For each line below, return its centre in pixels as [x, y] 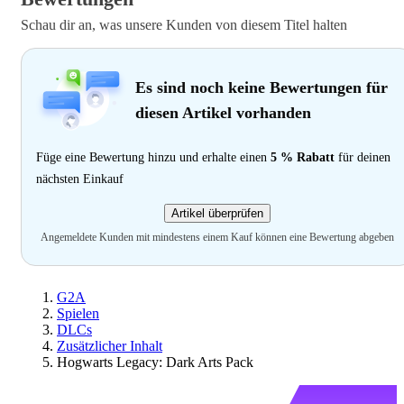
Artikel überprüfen [217, 214]
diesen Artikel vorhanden [223, 113]
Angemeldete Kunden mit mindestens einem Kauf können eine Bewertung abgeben [217, 238]
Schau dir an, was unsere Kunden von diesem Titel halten [184, 25]
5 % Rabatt [303, 158]
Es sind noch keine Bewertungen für [262, 88]
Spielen [78, 314]
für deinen [363, 158]
